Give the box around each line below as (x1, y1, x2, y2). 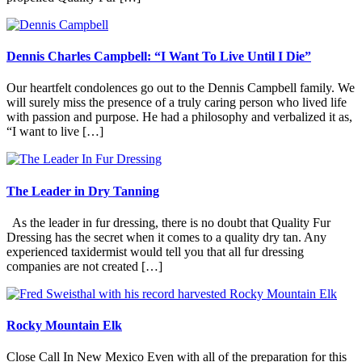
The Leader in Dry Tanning (6, 183, 159, 198)
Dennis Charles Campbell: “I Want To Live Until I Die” (6, 48, 311, 63)
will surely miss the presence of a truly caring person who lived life (6, 95, 347, 110)
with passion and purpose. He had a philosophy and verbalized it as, (6, 110, 352, 124)
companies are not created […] (6, 259, 162, 273)
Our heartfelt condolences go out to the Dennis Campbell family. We (6, 81, 355, 95)
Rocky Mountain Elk (6, 318, 122, 333)
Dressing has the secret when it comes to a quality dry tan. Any (6, 229, 326, 244)
